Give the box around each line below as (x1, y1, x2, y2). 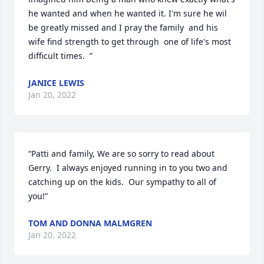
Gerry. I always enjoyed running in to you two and (28, 162, 227, 173)
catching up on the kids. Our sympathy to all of (28, 176, 216, 187)
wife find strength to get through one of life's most (28, 36, 231, 47)
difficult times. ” (28, 50, 93, 61)
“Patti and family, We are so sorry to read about (28, 148, 214, 159)
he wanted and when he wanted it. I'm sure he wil (28, 8, 227, 19)
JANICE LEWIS (28, 77, 84, 88)
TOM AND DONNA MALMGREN (28, 217, 152, 229)
